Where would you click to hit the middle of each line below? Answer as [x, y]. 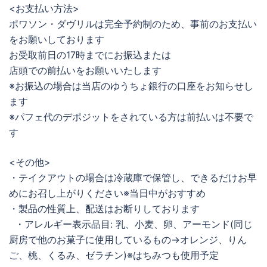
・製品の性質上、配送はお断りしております [104, 209]
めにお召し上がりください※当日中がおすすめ [110, 193]
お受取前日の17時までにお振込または [90, 55]
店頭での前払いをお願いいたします [85, 71]
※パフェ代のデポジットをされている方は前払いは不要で [131, 117]
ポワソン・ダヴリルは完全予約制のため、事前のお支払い [133, 24]
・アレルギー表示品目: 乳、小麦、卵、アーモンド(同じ [131, 224]
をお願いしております [57, 40]
